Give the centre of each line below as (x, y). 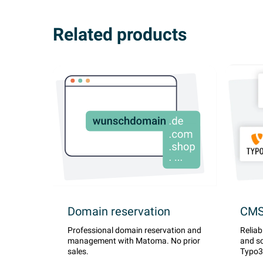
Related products (120, 35)
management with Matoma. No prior (134, 241)
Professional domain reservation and (134, 230)
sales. (78, 252)
